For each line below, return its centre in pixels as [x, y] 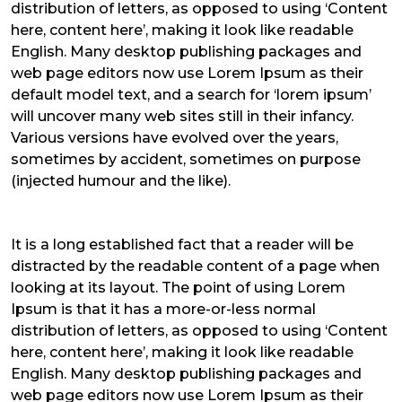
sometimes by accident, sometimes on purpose [186, 160]
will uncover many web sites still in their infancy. [182, 117]
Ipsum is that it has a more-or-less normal [163, 309]
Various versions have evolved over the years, [175, 138]
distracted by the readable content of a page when [195, 266]
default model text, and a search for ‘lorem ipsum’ [191, 95]
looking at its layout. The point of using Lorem [178, 287]
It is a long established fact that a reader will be [182, 244]
